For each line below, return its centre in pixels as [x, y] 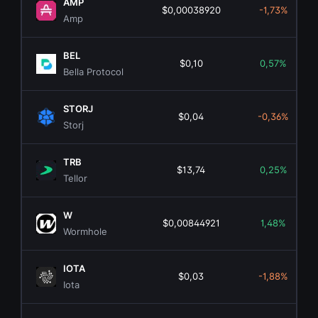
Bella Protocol [94, 72]
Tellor [76, 179]
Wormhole [86, 232]
